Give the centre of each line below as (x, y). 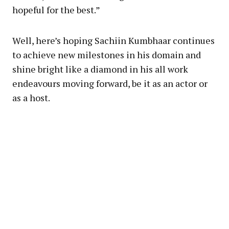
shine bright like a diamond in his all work (100, 69)
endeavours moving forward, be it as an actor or (110, 84)
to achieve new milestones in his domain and (107, 55)
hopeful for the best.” (56, 10)
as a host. (31, 98)
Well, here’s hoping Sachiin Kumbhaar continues (113, 41)
